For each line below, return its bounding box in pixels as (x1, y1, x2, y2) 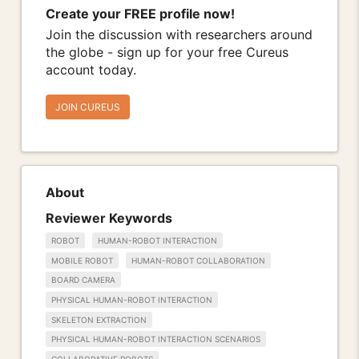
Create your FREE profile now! (46, 6, 235, 22)
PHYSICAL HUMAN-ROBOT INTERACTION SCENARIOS (51, 334, 260, 345)
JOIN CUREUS (55, 101, 120, 114)
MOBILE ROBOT (51, 255, 113, 265)
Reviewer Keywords (46, 209, 172, 226)
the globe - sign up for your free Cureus (46, 44, 288, 61)
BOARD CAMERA (51, 275, 115, 285)
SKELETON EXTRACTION (51, 314, 147, 325)
